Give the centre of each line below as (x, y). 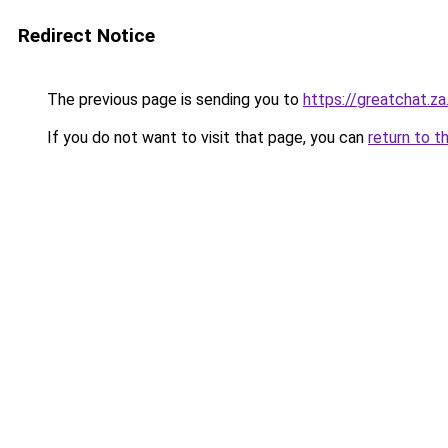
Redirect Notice (86, 35)
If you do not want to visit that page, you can (205, 137)
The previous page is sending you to (173, 99)
